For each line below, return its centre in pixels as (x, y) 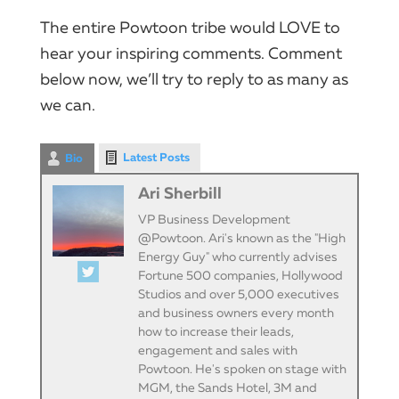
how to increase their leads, (216, 332)
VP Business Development (214, 220)
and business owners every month (236, 313)
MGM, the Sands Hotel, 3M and (228, 388)
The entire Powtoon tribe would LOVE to (190, 28)
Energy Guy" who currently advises (238, 257)
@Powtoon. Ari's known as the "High (242, 239)
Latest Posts (156, 158)
